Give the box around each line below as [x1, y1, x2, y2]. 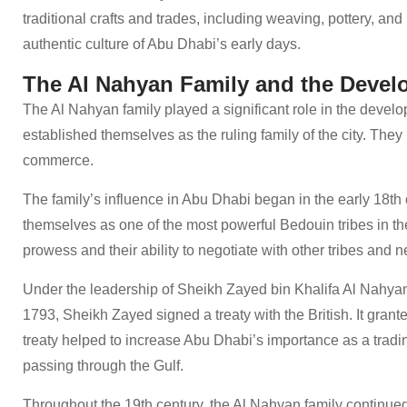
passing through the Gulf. [23, 357, 184, 373]
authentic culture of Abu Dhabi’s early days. [23, 35, 301, 52]
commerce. [23, 152, 94, 168]
